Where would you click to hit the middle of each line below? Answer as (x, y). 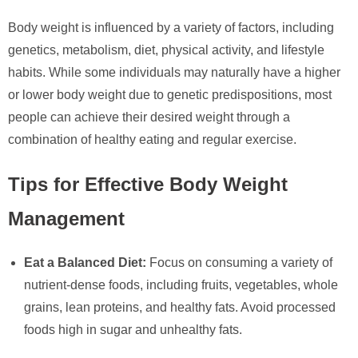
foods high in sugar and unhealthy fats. (133, 330)
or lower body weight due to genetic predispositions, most (170, 95)
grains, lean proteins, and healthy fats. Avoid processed (180, 308)
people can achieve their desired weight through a (149, 117)
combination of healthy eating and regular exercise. (152, 140)
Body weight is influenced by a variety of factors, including (171, 28)
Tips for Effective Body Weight (148, 185)
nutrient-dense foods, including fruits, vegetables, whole (181, 285)
